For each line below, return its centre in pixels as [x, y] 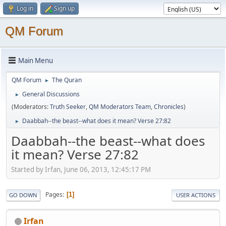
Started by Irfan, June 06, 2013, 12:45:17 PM [81, 169]
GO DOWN [23, 195]
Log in [25, 8]
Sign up [64, 8]
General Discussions [51, 94]
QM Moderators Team [120, 107]
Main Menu [36, 60]
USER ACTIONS [196, 195]
